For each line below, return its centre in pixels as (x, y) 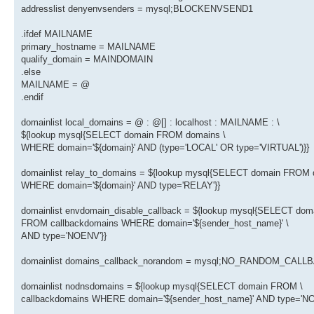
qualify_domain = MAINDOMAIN (87, 60)
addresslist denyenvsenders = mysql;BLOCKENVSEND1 (137, 9)
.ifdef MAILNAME (57, 34)
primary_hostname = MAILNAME (88, 47)
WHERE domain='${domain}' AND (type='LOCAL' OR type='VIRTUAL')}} (165, 148)
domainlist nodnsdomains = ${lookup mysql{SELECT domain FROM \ (162, 287)
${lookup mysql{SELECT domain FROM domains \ (123, 135)
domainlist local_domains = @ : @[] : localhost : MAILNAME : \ (150, 123)
